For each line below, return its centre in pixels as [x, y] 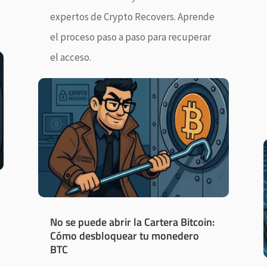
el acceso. [70, 57]
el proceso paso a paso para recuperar [130, 37]
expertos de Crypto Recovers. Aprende [132, 16]
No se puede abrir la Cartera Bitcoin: [132, 222]
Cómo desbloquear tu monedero [124, 236]
